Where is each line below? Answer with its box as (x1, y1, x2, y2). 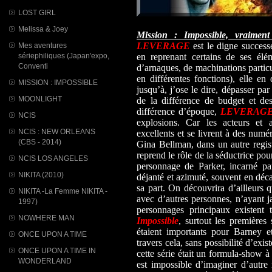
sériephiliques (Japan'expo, (18, 52, 109, 59)
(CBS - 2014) (18, 138, 61, 146)
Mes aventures (18, 41, 67, 49)
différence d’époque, (137, 106, 221, 117)
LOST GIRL (18, 8, 56, 16)
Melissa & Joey (18, 25, 68, 33)
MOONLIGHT (18, 95, 62, 103)
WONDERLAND (18, 257, 72, 265)
